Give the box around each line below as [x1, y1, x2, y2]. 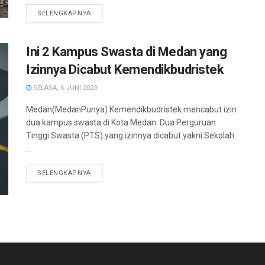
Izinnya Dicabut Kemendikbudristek [26, 62, 224, 77]
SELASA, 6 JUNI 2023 [31, 84, 97, 92]
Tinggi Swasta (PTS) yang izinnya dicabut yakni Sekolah [26, 131, 234, 140]
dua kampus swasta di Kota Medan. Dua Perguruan [26, 118, 216, 127]
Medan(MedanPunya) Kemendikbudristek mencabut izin [26, 105, 237, 114]
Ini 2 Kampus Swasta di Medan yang [26, 44, 227, 59]
